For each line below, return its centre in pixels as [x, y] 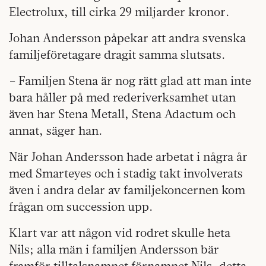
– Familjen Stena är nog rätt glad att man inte [130, 80]
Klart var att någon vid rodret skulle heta [120, 232]
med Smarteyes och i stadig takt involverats [126, 173]
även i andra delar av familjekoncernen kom [127, 189]
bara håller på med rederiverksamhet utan [122, 97]
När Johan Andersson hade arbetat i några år [128, 156]
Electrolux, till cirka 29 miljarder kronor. [119, 11]
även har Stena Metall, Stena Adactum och [122, 113]
